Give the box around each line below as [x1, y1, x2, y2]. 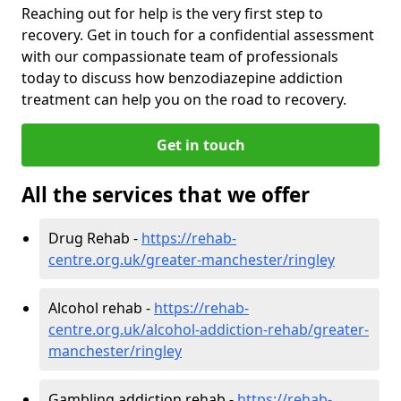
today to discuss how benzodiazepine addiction [21, 67, 343, 88]
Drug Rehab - [48, 227, 141, 248]
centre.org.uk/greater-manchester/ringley [48, 249, 335, 269]
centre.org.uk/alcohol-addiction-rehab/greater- [48, 319, 369, 339]
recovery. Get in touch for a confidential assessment [21, 24, 374, 45]
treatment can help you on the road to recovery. [21, 89, 346, 109]
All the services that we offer [21, 180, 310, 209]
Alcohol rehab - [48, 297, 154, 318]
